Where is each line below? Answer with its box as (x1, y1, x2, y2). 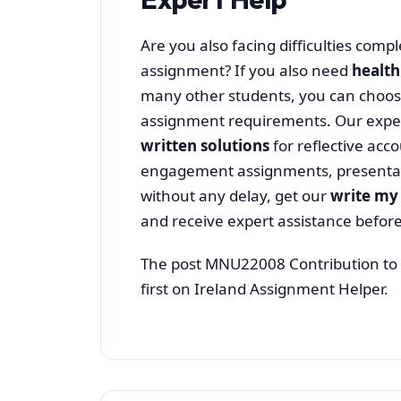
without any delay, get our (141, 184, 330, 206)
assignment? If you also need (141, 59, 352, 81)
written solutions (141, 134, 269, 156)
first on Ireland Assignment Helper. (141, 278, 388, 300)
